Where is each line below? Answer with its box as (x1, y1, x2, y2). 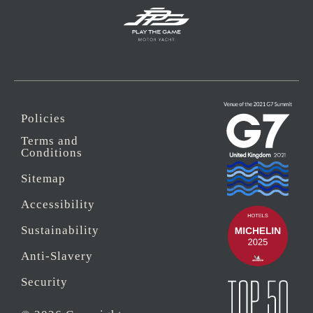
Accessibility (21, 198, 95, 211)
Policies (21, 112, 66, 125)
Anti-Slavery (21, 249, 93, 263)
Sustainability (21, 224, 99, 237)
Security (21, 275, 68, 289)
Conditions (21, 146, 82, 159)
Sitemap (21, 172, 66, 185)
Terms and (21, 134, 78, 147)
